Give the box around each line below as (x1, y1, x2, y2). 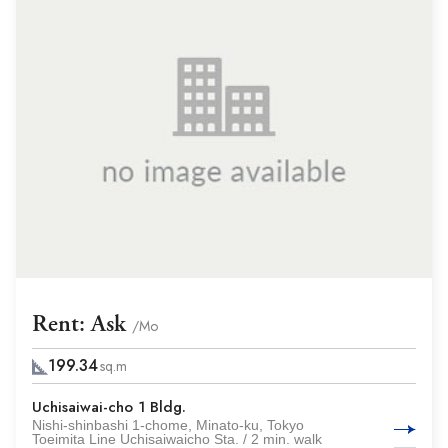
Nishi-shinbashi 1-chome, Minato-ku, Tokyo (32, 417, 304, 433)
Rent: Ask (32, 309, 132, 339)
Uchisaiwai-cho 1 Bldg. (32, 396, 186, 418)
